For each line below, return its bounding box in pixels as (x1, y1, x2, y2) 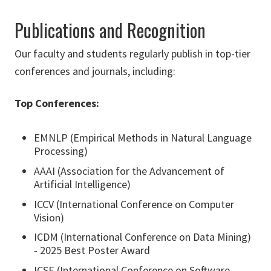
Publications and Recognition (15, 16, 206, 44)
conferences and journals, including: (15, 64, 175, 79)
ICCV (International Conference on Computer (34, 197, 234, 211)
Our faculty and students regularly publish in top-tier (15, 47, 250, 61)
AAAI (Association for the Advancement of (34, 164, 224, 178)
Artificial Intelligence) (34, 177, 131, 192)
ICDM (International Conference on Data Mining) (34, 230, 251, 244)
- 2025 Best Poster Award (34, 243, 150, 258)
